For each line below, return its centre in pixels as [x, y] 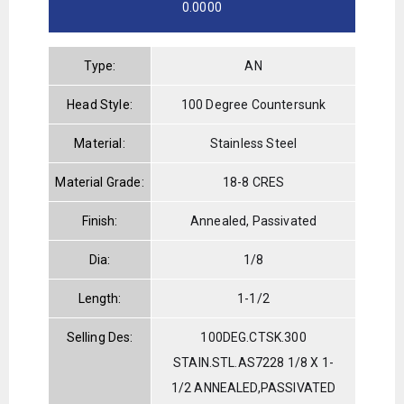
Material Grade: [100, 182]
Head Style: [100, 104]
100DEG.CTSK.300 [253, 337]
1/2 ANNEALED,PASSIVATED [253, 387]
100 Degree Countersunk [253, 104]
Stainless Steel [253, 143]
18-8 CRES [253, 182]
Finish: [100, 220]
